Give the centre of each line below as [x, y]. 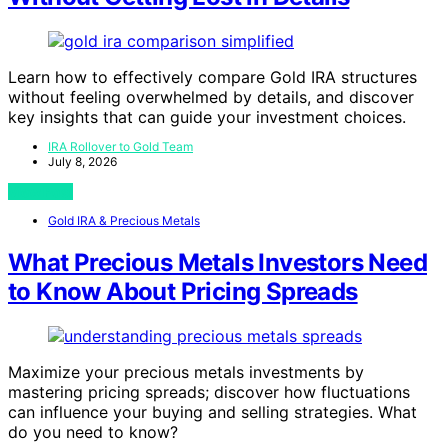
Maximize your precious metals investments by [186, 371]
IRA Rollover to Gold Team [120, 146]
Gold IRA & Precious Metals [124, 220]
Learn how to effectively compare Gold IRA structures [212, 76]
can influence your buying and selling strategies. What [212, 411]
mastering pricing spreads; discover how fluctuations [209, 391]
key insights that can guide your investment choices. [207, 116]
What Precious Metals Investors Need [217, 262]
